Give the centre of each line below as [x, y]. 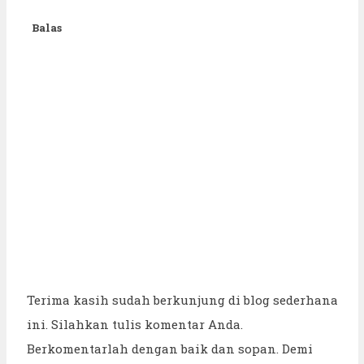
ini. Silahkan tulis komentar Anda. [134, 324]
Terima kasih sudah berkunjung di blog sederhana [182, 299]
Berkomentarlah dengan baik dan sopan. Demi [169, 348]
